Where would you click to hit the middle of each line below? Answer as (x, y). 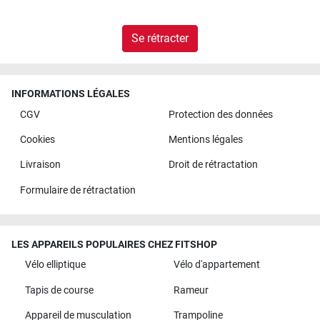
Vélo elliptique (55, 265)
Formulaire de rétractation (77, 190)
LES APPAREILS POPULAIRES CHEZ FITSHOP (114, 244)
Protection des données (220, 114)
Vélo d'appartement (216, 265)
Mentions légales (205, 140)
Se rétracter (160, 39)
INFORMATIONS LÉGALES (71, 94)
